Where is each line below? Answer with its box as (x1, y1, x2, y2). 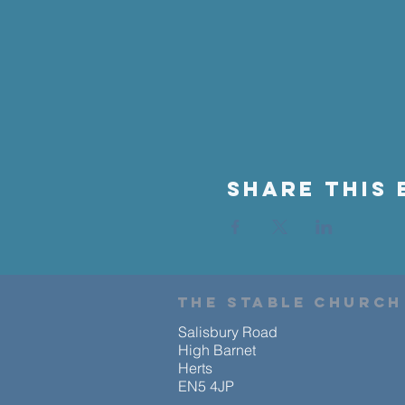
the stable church (177, 293, 403, 311)
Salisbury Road (178, 323, 278, 341)
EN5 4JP (178, 377, 234, 395)
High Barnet (178, 341, 256, 359)
